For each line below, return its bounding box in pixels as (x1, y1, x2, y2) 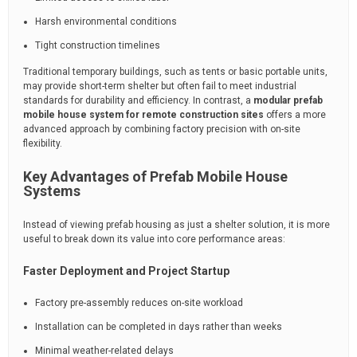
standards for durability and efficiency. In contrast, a (23, 95, 253, 106)
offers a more (264, 109, 326, 120)
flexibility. (23, 138, 62, 149)
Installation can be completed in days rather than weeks (35, 321, 282, 332)
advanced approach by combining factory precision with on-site (23, 124, 300, 135)
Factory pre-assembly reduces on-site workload (35, 297, 243, 308)
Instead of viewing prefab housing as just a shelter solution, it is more (23, 219, 330, 230)
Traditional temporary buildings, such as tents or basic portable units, (23, 66, 328, 77)
